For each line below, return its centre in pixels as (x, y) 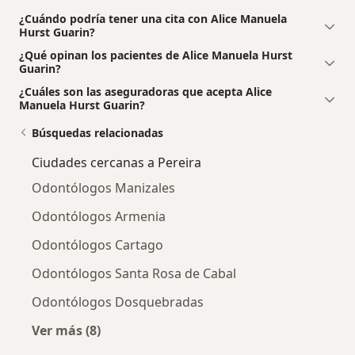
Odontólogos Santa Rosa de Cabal (134, 274)
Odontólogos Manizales (103, 188)
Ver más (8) (66, 331)
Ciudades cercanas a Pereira (116, 163)
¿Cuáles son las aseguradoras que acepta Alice (145, 92)
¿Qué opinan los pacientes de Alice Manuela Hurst (156, 55)
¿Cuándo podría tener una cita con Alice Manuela (153, 19)
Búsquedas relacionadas (97, 133)
